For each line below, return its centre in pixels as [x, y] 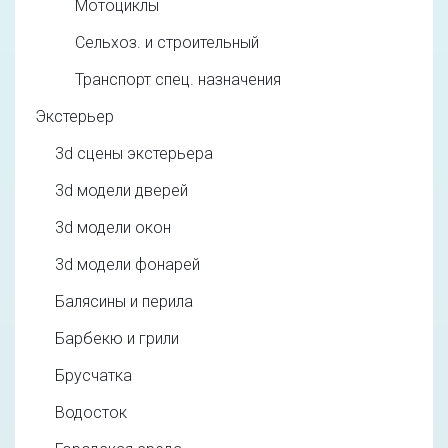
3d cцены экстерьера [134, 153]
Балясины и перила [124, 301]
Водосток [91, 412]
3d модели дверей [121, 190]
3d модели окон [113, 227]
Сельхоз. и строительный [167, 42]
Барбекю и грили [117, 338]
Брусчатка [93, 375]
